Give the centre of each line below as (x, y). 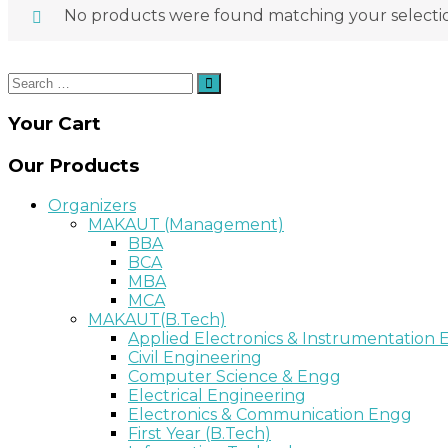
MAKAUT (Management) (186, 224)
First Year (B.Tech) (199, 433)
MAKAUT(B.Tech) (157, 319)
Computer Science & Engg (234, 376)
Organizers (92, 205)
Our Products (73, 165)
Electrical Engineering (217, 395)
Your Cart (54, 124)
